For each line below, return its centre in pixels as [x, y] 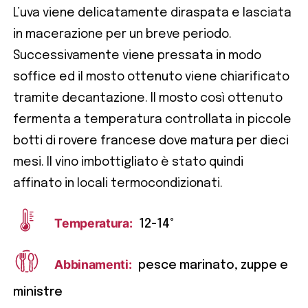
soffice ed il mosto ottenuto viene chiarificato [152, 77]
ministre [38, 293]
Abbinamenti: [93, 265]
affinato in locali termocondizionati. [118, 183]
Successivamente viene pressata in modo [137, 55]
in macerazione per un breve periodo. [123, 34]
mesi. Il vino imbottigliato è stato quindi [129, 162]
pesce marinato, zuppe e [213, 266]
